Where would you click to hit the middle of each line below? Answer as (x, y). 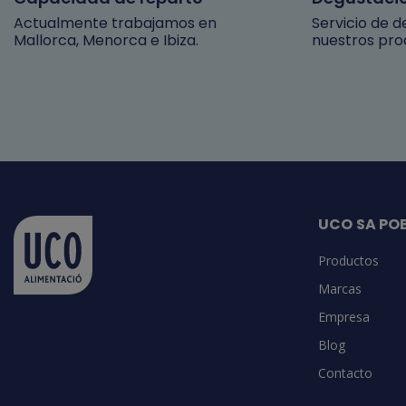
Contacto (345, 372)
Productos (348, 260)
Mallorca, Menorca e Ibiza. (108, 40)
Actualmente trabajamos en (115, 23)
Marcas (340, 288)
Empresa (344, 316)
